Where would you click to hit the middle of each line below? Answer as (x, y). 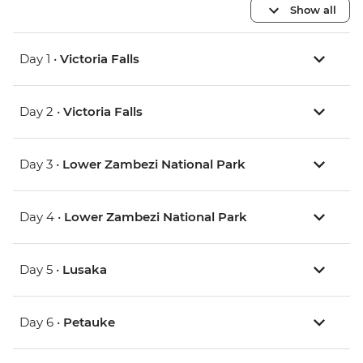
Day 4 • (42, 217)
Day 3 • (41, 164)
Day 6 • (41, 322)
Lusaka (85, 270)
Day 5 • (41, 270)
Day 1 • (40, 59)
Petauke (89, 322)
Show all (313, 9)
